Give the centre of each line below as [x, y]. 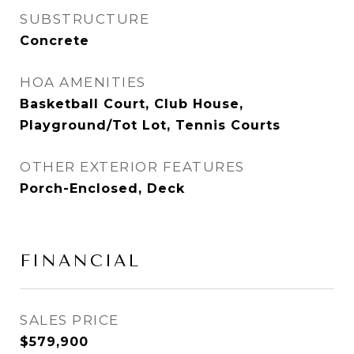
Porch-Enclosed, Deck [102, 188]
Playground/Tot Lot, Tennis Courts [150, 125]
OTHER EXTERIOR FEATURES [132, 167]
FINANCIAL [80, 261]
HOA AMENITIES [83, 82]
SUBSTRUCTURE [85, 19]
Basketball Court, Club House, [132, 104]
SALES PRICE [70, 320]
